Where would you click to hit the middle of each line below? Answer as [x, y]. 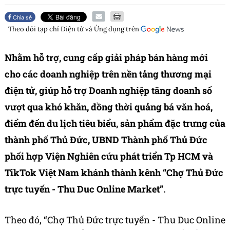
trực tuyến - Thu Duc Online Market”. [85, 189]
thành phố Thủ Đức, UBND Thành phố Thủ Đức [106, 140]
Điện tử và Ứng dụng [92, 29]
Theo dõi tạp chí [34, 29]
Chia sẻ [22, 17]
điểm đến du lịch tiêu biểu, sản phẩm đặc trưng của [115, 123]
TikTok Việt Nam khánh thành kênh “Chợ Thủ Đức [114, 173]
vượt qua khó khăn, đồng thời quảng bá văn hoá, [109, 107]
